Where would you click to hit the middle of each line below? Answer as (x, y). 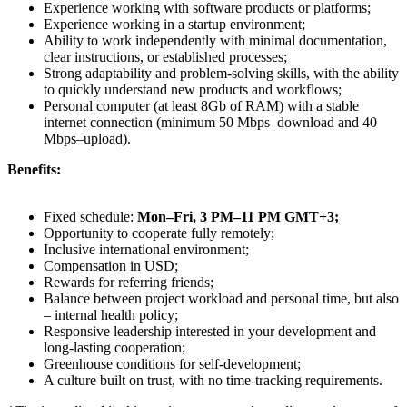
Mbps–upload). (87, 138)
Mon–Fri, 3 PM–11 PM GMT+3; (238, 216)
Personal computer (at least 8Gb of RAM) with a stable (201, 105)
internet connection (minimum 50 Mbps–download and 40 (210, 122)
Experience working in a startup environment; (174, 24)
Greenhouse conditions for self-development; (172, 363)
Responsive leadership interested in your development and (210, 331)
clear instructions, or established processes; (165, 56)
